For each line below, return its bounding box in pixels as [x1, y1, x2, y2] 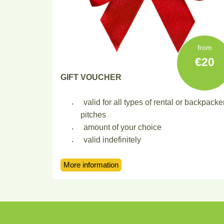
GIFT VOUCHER [60, 72, 122, 82]
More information [63, 160, 119, 169]
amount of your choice [83, 122, 161, 131]
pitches [80, 109, 106, 119]
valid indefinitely [83, 134, 141, 144]
